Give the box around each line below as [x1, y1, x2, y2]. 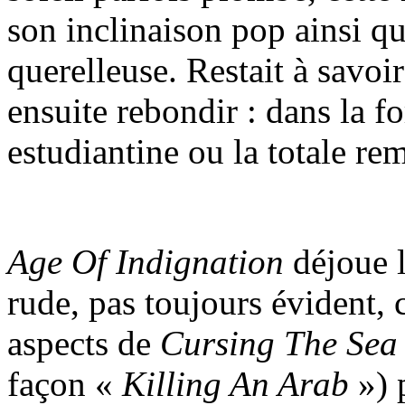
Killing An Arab [122, 363, 349, 403]
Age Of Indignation [7, 241, 284, 281]
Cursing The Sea [160, 323, 398, 363]
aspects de [7, 323, 160, 363]
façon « [7, 363, 122, 403]
